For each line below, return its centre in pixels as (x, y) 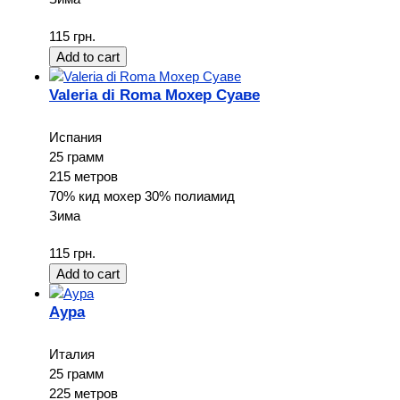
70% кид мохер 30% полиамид (142, 196)
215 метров (83, 176)
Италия (72, 354)
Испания (75, 137)
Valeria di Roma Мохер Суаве (154, 95)
